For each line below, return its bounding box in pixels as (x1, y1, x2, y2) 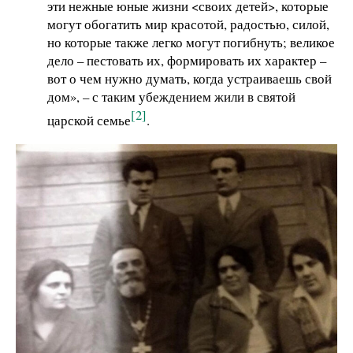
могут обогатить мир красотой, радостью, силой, (47, 14, 329, 33)
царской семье (47, 110, 131, 129)
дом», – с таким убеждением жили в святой (47, 87, 295, 106)
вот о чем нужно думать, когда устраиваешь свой (47, 69, 332, 87)
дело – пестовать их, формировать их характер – (47, 50, 326, 69)
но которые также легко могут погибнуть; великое (47, 32, 335, 51)
